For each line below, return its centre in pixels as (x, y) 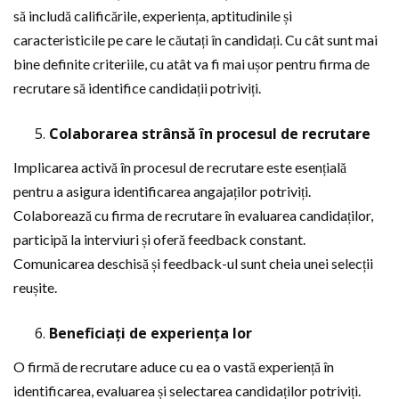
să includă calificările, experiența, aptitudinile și (153, 16)
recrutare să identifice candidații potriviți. (137, 88)
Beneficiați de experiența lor (151, 333)
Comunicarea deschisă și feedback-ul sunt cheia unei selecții (193, 263)
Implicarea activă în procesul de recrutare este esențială (180, 167)
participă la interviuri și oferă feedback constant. (159, 239)
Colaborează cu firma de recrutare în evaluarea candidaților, (193, 215)
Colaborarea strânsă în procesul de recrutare (210, 134)
